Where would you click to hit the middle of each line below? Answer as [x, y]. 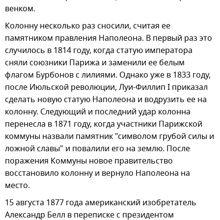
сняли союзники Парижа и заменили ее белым [95, 63]
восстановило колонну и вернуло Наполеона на [97, 173]
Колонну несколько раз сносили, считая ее [88, 26]
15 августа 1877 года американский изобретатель [101, 203]
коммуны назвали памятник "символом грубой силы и [110, 136]
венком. [20, 9]
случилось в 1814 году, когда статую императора [99, 50]
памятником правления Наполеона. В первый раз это [109, 38]
